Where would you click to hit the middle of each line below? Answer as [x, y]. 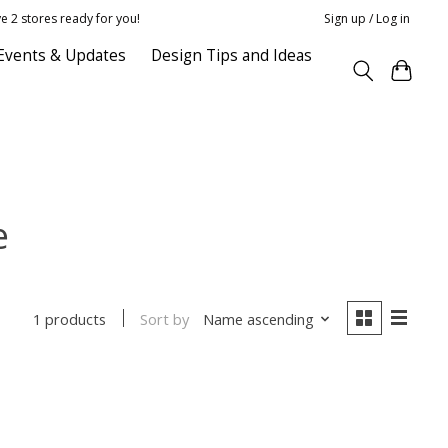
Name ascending [258, 318]
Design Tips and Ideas [231, 55]
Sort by [165, 318]
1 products [70, 319]
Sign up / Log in [367, 18]
